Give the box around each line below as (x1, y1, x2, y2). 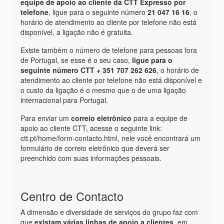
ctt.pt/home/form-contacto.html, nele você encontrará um (20, 132, 200, 143)
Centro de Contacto (20, 187, 123, 204)
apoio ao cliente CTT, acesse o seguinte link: (20, 122, 162, 133)
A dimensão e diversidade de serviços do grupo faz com (20, 206, 198, 217)
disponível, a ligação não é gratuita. (20, 26, 133, 37)
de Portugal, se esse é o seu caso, (20, 54, 132, 65)
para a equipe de (131, 112, 187, 123)
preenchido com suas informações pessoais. (20, 152, 161, 163)
